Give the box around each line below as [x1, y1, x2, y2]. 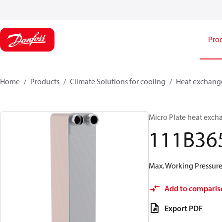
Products [30, 76, 59, 86]
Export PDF [165, 203, 203, 213]
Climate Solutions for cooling [70, 76, 166, 86]
